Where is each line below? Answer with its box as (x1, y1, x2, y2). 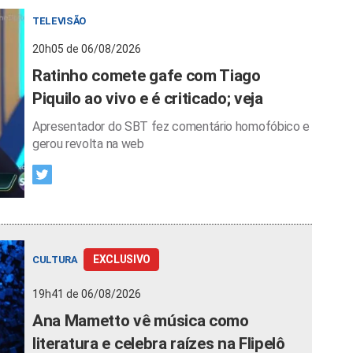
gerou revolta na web (32, 136, 144, 151)
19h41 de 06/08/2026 (32, 287, 141, 300)
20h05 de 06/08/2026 (32, 43, 141, 55)
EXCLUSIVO (92, 252, 150, 266)
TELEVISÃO (32, 15, 87, 27)
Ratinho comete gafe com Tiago (32, 66, 261, 85)
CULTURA (32, 253, 80, 266)
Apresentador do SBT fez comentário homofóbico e (32, 119, 310, 134)
